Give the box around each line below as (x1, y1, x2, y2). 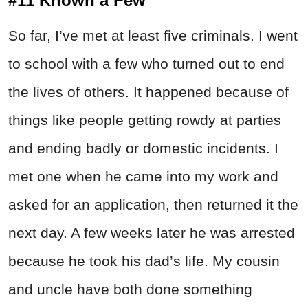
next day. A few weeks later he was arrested (8, 225, 295, 241)
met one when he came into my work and (8, 168, 278, 185)
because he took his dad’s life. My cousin (8, 253, 280, 269)
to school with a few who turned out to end (8, 56, 285, 72)
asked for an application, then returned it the (8, 197, 298, 213)
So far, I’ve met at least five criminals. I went (8, 27, 298, 44)
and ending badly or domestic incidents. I (8, 140, 278, 157)
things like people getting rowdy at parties (8, 112, 281, 129)
